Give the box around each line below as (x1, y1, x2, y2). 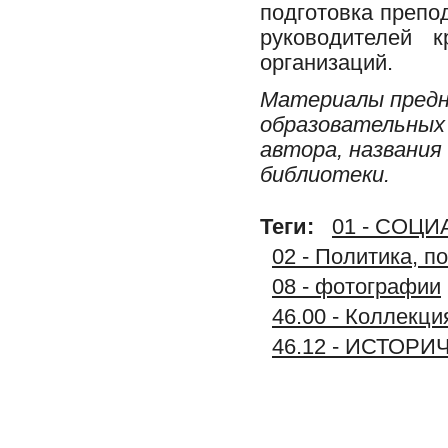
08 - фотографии (272, 274, 441, 299)
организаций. (260, 50, 393, 75)
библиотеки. (260, 162, 390, 187)
